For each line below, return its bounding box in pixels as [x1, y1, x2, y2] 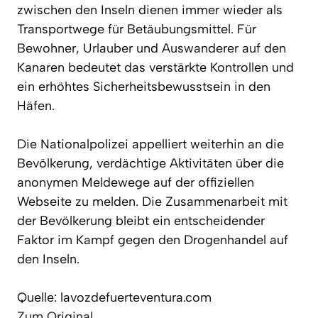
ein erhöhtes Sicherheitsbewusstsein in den [17, 78, 270, 94]
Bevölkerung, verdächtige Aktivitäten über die [17, 155, 284, 171]
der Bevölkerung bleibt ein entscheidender [17, 212, 265, 229]
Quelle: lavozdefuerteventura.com [17, 289, 212, 305]
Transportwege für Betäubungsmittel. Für [17, 21, 256, 37]
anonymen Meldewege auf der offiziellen [17, 174, 254, 190]
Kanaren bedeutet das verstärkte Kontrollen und [17, 59, 294, 75]
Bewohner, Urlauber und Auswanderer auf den [17, 40, 286, 56]
